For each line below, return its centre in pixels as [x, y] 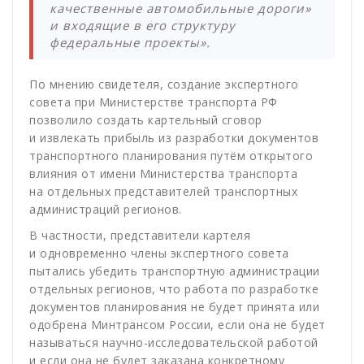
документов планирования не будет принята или [174, 307]
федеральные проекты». [130, 43]
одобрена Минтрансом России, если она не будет [178, 325]
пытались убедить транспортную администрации [175, 271]
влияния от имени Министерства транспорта [163, 174]
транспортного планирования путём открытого [171, 156]
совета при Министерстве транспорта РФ [154, 102]
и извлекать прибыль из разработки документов [174, 138]
